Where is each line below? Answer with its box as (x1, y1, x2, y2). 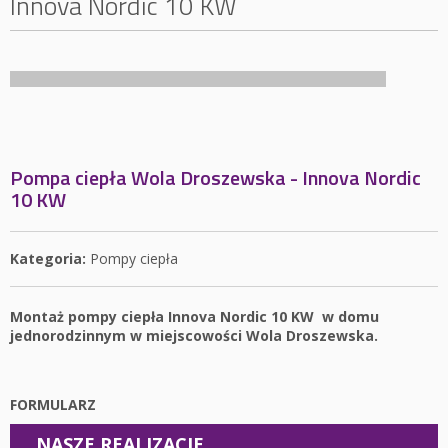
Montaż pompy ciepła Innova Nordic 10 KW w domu (10, 307, 379, 326)
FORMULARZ (10, 395, 96, 414)
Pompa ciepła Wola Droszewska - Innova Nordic (10, 162, 421, 193)
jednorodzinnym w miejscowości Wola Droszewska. (10, 326, 378, 345)
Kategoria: (10, 249, 86, 268)
